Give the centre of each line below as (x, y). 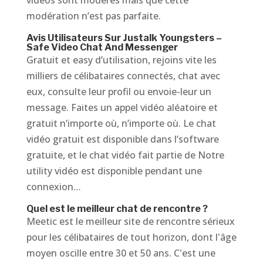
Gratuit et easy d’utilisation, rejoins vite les (121, 60)
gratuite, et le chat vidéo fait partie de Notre (125, 155)
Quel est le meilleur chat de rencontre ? (117, 209)
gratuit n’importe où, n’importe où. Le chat (121, 123)
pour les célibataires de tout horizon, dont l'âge (131, 237)
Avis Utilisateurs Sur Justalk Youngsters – (124, 38)
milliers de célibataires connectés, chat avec (123, 76)
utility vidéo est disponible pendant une (114, 171)
